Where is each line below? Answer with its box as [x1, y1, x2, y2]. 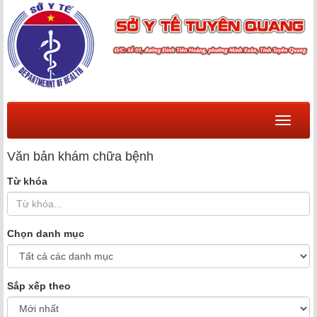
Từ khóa [7, 175, 47, 188]
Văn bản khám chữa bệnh [7, 149, 154, 164]
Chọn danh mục [7, 228, 84, 240]
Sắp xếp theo [7, 280, 71, 292]
